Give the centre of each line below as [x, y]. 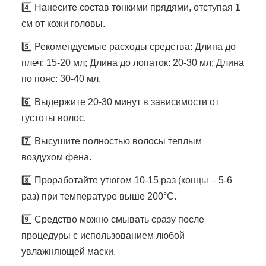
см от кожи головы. [63, 23]
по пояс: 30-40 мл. [61, 78]
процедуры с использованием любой [103, 235]
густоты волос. [54, 118]
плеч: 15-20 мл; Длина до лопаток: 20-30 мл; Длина [133, 62]
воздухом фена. [56, 157]
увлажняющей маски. [69, 251]
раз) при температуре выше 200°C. [99, 196]
